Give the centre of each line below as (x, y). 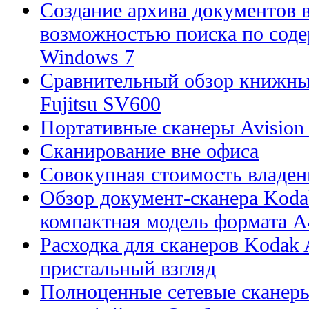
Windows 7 (87, 57)
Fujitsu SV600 (100, 103)
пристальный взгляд (128, 268)
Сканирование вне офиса (149, 150)
